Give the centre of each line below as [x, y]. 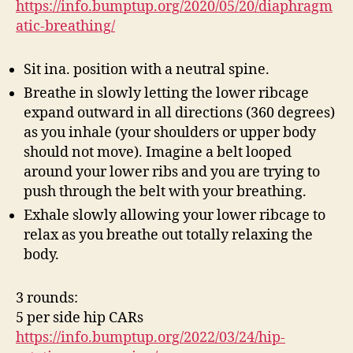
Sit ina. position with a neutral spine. [148, 70]
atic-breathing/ [65, 26]
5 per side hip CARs [80, 318]
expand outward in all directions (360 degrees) [179, 113]
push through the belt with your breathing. [165, 192]
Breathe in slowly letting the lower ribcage [166, 93]
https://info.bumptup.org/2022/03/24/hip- [150, 338]
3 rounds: [47, 298]
